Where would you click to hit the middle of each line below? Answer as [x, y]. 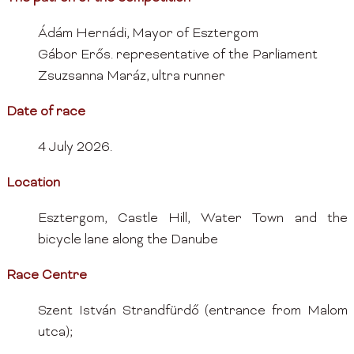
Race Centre [53, 276]
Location [40, 184]
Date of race [52, 113]
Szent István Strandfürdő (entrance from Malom [193, 312]
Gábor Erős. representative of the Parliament [178, 56]
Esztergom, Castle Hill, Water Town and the [193, 219]
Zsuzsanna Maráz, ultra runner [132, 77]
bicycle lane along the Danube [128, 241]
